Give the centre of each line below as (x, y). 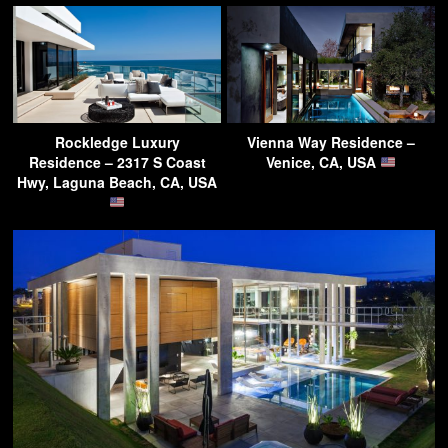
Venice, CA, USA (323, 161)
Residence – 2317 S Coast (117, 161)
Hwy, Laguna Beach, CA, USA (117, 181)
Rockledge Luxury (117, 141)
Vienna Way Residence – (331, 141)
